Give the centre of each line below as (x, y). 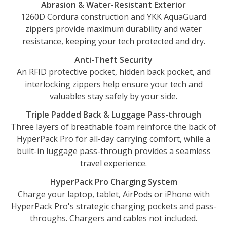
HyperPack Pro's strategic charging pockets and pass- (113, 206)
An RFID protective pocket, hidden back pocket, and (113, 72)
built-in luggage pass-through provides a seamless (113, 151)
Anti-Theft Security (113, 60)
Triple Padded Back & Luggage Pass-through (113, 115)
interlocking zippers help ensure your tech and (113, 84)
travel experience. (113, 163)
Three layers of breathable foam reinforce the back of (113, 127)
